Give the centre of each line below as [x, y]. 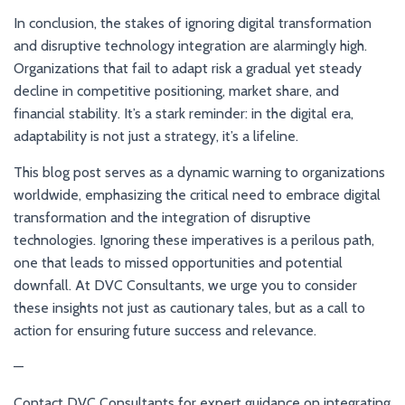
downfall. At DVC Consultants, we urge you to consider [185, 285]
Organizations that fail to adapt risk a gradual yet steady [188, 68]
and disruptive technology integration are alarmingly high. [190, 46]
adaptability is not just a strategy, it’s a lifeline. [156, 136]
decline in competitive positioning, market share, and [176, 91]
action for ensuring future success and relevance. [165, 330]
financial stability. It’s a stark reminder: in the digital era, [184, 113]
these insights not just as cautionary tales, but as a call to [189, 308]
